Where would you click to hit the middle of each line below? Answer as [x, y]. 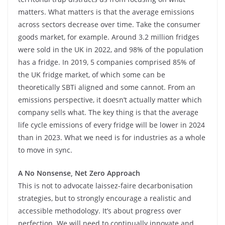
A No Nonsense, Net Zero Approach [79, 173]
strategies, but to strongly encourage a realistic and [105, 198]
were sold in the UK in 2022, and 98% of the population [111, 49]
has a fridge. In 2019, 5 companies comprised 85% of [107, 62]
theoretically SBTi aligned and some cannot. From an [107, 87]
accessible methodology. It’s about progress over [100, 211]
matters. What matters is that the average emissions [106, 12]
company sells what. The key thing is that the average [108, 112]
